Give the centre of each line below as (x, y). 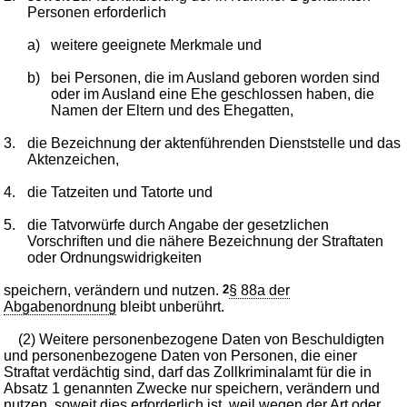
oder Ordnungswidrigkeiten (115, 257)
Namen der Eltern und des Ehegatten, (172, 110)
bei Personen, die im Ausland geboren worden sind (215, 77)
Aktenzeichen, (74, 159)
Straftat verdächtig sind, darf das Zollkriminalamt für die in (188, 372)
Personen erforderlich (97, 12)
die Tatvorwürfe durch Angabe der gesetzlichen (179, 224)
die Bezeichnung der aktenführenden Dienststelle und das (214, 143)
